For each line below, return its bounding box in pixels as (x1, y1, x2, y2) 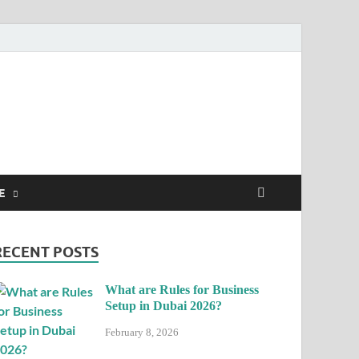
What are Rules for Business (105, 283, 260, 296)
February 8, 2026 (105, 325, 179, 338)
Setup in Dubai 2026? (105, 299, 223, 313)
